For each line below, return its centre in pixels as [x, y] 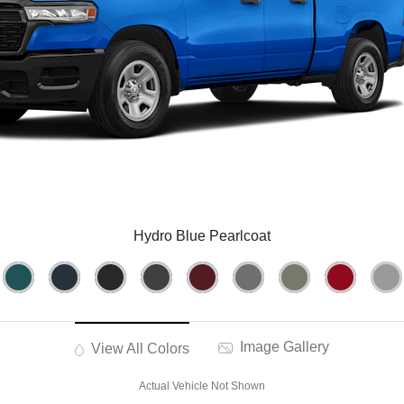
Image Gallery [283, 347]
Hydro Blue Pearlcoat [202, 236]
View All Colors [139, 349]
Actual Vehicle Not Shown [202, 386]
